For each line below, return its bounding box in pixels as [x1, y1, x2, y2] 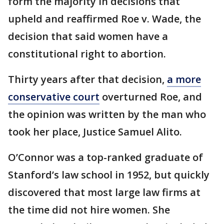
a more [167, 72, 201, 86]
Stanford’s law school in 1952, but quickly [8, 167, 209, 181]
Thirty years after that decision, [8, 72, 167, 86]
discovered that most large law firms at [8, 185, 200, 199]
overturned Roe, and [99, 89, 202, 103]
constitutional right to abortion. [8, 46, 166, 60]
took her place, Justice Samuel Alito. [8, 124, 182, 138]
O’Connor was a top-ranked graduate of [8, 150, 203, 164]
